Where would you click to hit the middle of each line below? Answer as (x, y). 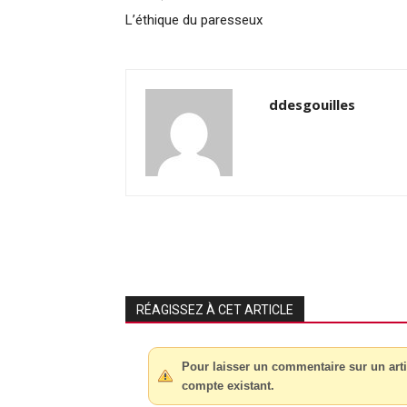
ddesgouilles (312, 104)
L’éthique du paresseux (194, 20)
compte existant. (228, 385)
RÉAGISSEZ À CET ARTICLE (215, 309)
